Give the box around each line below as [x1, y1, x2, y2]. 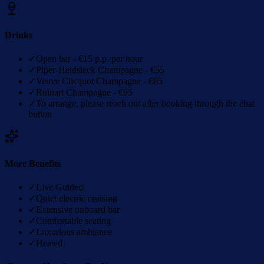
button [28, 109, 52, 120]
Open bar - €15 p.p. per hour [36, 54, 143, 64]
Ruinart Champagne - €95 [36, 87, 133, 98]
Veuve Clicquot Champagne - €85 [36, 76, 163, 87]
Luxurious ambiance [36, 227, 112, 237]
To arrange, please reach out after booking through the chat [36, 98, 255, 109]
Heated [36, 238, 62, 249]
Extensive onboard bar [36, 204, 120, 215]
